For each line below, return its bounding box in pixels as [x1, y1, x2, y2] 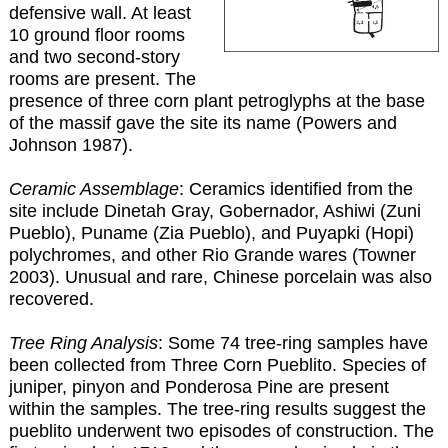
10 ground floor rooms [8, 24, 185, 45]
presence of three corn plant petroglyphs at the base [8, 90, 425, 111]
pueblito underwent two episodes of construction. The [8, 420, 434, 441]
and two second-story [8, 46, 180, 67]
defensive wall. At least [8, 2, 191, 23]
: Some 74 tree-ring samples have [157, 332, 428, 353]
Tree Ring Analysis [8, 332, 158, 353]
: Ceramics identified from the [178, 178, 413, 199]
